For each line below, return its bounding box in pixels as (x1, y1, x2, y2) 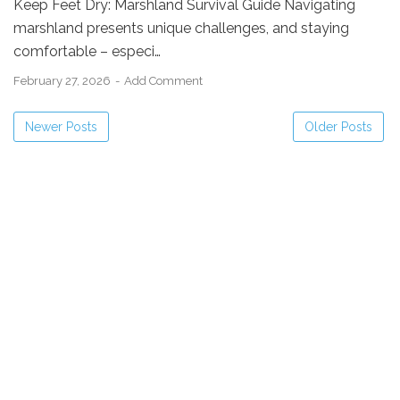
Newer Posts (25, 120, 97, 134)
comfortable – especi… (13, 43, 161, 60)
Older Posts (304, 120, 372, 134)
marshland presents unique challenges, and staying (13, 20, 349, 37)
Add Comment (124, 74, 203, 87)
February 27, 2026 (13, 74, 113, 87)
